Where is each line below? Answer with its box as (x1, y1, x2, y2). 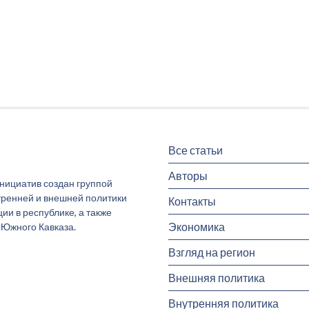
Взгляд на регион (168, 246, 255, 259)
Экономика (168, 220, 225, 234)
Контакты (168, 195, 216, 208)
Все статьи (168, 143, 223, 157)
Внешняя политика (168, 271, 265, 285)
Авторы (168, 169, 208, 183)
